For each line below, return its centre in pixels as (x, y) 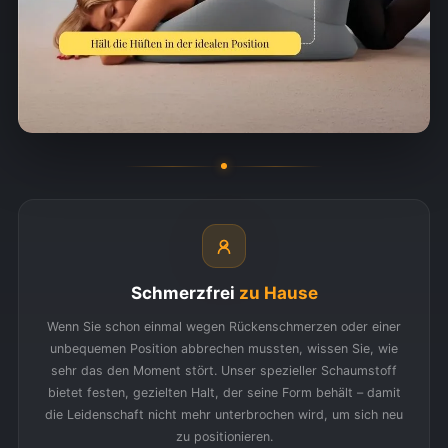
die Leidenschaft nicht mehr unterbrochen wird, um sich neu (224, 415)
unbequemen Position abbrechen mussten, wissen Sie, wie (224, 349)
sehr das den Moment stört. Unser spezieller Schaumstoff (224, 371)
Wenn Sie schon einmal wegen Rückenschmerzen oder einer (224, 327)
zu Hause (278, 293)
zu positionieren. (224, 437)
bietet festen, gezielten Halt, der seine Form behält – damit (224, 393)
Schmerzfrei (184, 293)
